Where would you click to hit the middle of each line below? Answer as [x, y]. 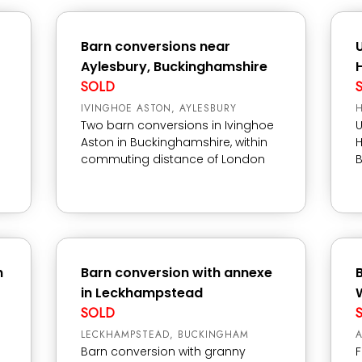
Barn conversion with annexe [177, 273]
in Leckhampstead [142, 293]
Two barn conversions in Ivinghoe [177, 125]
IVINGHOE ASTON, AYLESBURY [159, 108]
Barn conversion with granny [163, 351]
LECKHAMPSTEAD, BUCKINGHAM [165, 335]
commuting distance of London [173, 159]
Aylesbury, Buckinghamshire [174, 67]
